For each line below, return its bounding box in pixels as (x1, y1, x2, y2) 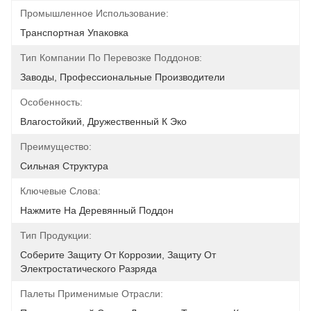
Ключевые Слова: (20, 185, 101, 196)
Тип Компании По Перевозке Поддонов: (20, 52, 202, 63)
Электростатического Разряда (20, 263, 157, 274)
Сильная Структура (20, 160, 108, 171)
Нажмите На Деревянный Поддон (20, 205, 174, 216)
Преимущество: (20, 141, 92, 152)
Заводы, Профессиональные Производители (20, 72, 225, 83)
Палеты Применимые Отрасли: (20, 288, 163, 299)
